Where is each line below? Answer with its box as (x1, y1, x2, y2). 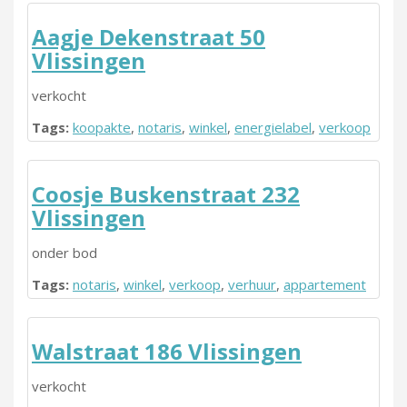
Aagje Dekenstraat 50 (32, 22, 265, 52)
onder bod (32, 243, 97, 262)
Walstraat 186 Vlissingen (32, 336, 302, 366)
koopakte (73, 118, 131, 136)
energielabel (234, 118, 312, 136)
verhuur (228, 275, 276, 293)
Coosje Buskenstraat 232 (32, 179, 300, 209)
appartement (283, 275, 366, 293)
